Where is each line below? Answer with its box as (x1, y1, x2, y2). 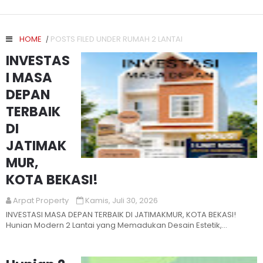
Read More (148, 169, 198, 181)
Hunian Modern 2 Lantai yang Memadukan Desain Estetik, (6, 220, 222, 231)
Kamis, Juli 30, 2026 (85, 195, 158, 206)
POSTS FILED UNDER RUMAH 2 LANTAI (50, 33, 183, 45)
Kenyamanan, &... (6, 230, 72, 241)
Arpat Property (13, 195, 69, 206)
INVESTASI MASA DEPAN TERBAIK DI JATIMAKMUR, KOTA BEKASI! (6, 209, 236, 220)
